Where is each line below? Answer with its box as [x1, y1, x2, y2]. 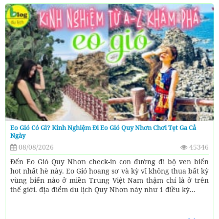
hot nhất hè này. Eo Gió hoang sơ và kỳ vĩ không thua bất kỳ [10, 166, 209, 176]
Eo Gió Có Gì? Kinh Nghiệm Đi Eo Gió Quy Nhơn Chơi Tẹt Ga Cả [10, 123, 196, 132]
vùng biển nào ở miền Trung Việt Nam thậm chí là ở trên [10, 175, 209, 185]
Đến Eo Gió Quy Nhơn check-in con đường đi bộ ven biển [10, 157, 209, 167]
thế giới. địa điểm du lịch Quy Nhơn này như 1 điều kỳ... [10, 185, 196, 195]
